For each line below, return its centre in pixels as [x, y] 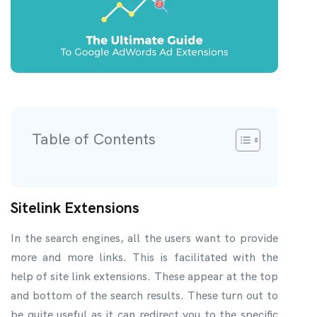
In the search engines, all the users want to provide [144, 238]
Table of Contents [94, 139]
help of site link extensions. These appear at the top [144, 276]
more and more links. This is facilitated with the [144, 257]
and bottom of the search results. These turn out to [144, 295]
